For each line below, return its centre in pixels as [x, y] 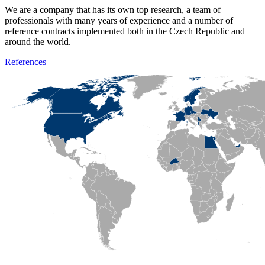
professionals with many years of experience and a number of [119, 20]
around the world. [38, 41]
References [25, 62]
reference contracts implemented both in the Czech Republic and [125, 31]
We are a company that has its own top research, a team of [113, 9]
